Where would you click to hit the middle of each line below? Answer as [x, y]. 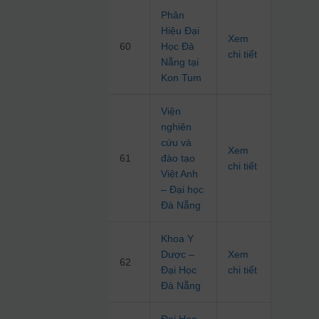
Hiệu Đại [181, 31]
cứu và [177, 143]
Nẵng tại [180, 62]
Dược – [178, 255]
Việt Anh [180, 174]
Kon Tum [182, 78]
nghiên [177, 127]
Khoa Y [178, 239]
